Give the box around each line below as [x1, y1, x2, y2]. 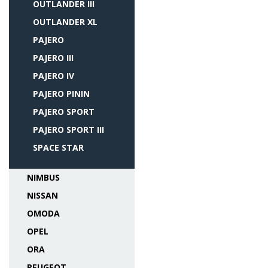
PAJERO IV [33, 70, 74, 81]
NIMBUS [27, 172, 60, 183]
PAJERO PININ [33, 88, 90, 99]
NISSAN [27, 190, 58, 201]
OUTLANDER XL [33, 16, 98, 28]
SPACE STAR [33, 142, 84, 153]
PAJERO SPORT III [33, 124, 104, 135]
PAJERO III [33, 52, 74, 63]
